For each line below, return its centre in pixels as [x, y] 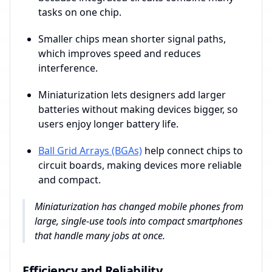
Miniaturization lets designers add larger [132, 95]
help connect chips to [192, 151]
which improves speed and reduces [120, 54]
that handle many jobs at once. [100, 236]
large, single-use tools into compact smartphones [139, 221]
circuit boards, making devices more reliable [140, 165]
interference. [68, 68]
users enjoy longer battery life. [108, 124]
